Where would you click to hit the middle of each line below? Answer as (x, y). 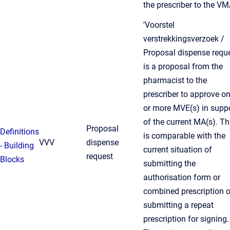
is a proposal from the (183, 66)
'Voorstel (159, 25)
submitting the (169, 164)
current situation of (178, 150)
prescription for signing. (186, 219)
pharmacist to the (175, 80)
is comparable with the (184, 136)
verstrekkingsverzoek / (184, 39)
